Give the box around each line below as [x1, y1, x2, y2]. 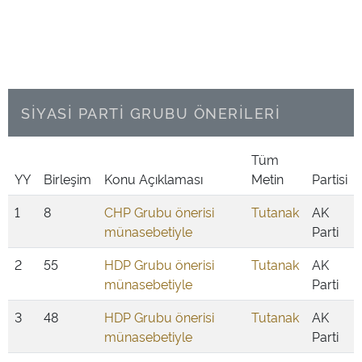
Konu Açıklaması [104, 170, 203, 187]
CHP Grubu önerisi [104, 203, 214, 221]
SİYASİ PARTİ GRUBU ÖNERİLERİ [21, 103, 280, 122]
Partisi [312, 170, 347, 187]
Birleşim [44, 170, 91, 187]
